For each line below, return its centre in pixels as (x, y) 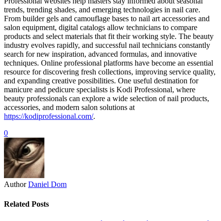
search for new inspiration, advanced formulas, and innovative (100, 54)
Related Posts (26, 204)
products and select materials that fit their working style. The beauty (109, 37)
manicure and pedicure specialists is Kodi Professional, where (100, 90)
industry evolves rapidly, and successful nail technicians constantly (107, 45)
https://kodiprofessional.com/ (49, 116)
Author (15, 184)
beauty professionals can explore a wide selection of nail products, (107, 99)
